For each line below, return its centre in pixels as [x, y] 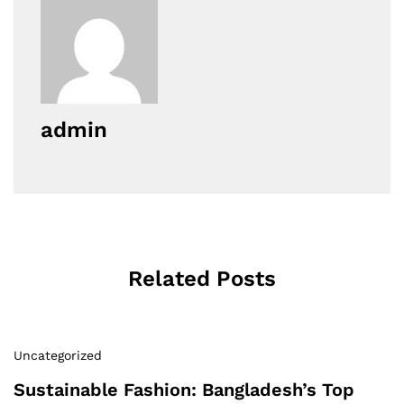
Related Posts [202, 279]
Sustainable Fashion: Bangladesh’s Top [184, 390]
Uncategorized [58, 356]
